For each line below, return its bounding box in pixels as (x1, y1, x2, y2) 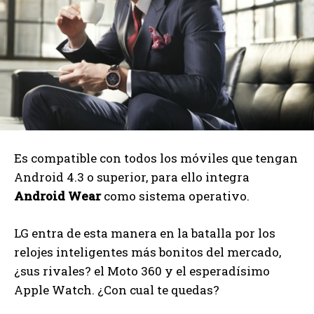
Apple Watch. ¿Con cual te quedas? (14, 282, 219, 299)
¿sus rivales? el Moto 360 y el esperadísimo (14, 263, 270, 280)
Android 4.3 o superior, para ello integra (14, 169, 250, 186)
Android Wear (14, 188, 101, 205)
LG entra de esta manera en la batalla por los (14, 225, 275, 242)
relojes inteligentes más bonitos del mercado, (14, 244, 281, 261)
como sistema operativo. (101, 188, 250, 205)
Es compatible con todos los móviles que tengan (14, 150, 298, 167)
